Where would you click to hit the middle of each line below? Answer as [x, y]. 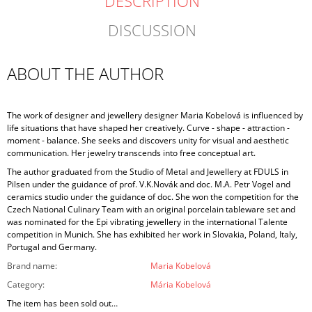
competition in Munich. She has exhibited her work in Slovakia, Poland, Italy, [152, 234]
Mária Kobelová [181, 284]
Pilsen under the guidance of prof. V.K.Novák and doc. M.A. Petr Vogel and [149, 184]
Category [25, 284]
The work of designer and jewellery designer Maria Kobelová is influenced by [155, 115]
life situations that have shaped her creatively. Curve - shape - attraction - [148, 127]
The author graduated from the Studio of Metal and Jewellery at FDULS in [148, 171]
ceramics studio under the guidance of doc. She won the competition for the [153, 196]
